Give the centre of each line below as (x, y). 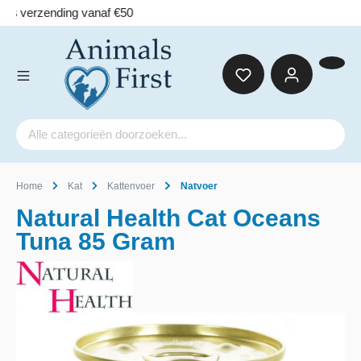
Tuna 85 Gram (96, 241)
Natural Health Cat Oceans (168, 218)
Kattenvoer (131, 186)
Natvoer (199, 186)
